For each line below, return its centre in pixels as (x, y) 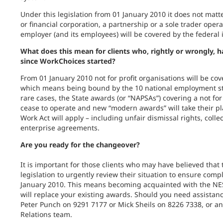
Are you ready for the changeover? (80, 145)
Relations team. (46, 214)
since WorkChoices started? (68, 61)
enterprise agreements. (60, 128)
